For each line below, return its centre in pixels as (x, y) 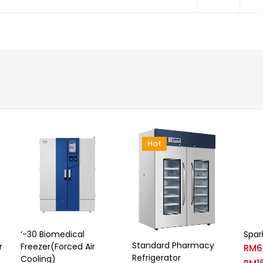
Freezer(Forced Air (58, 246)
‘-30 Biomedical (53, 234)
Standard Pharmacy (173, 246)
